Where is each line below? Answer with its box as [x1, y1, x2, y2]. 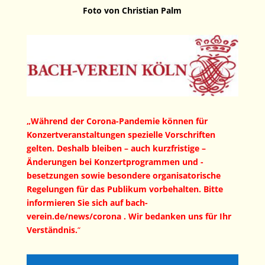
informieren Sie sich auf [26, 197, 125, 209]
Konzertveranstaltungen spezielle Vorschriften [26, 129, 215, 141]
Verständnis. [26, 224, 77, 236]
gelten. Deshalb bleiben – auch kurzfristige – [26, 143, 206, 154]
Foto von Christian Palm [83, 4, 182, 16]
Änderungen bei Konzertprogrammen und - [26, 156, 203, 168]
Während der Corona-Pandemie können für [30, 115, 208, 127]
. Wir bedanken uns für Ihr [123, 211, 231, 222]
